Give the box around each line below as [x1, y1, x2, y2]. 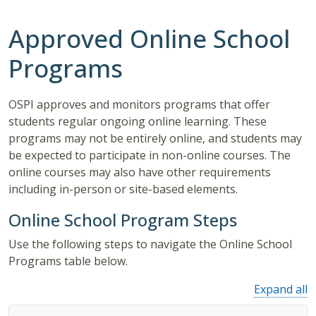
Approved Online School [8, 22, 290, 56]
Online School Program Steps [8, 208, 237, 232]
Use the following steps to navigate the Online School [8, 236, 292, 253]
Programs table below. [8, 253, 128, 269]
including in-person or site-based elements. [8, 181, 241, 197]
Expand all [254, 281, 308, 298]
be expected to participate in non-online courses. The [8, 147, 291, 164]
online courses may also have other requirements [8, 164, 271, 181]
